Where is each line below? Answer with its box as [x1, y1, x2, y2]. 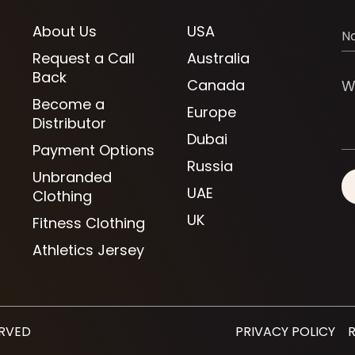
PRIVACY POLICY [235, 323, 335, 342]
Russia [186, 156, 233, 177]
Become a [32, 94, 105, 115]
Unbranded [32, 167, 113, 188]
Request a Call [32, 48, 136, 69]
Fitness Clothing [32, 213, 146, 234]
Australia [186, 48, 250, 69]
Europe [186, 102, 236, 123]
